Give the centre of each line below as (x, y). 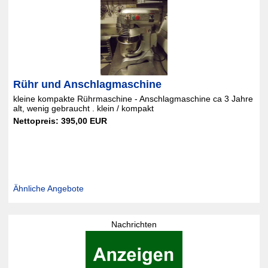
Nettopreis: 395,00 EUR (60, 121)
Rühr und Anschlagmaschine (87, 84)
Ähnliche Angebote (48, 188)
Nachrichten (134, 224)
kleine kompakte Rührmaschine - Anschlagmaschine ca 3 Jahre (133, 99)
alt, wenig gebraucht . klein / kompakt (83, 108)
